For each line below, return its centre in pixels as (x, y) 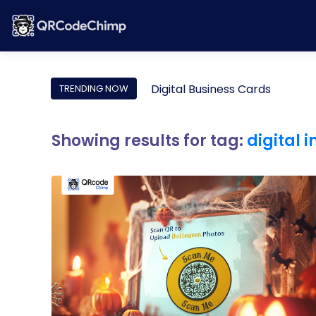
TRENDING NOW (94, 89)
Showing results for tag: (149, 141)
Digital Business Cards (211, 89)
